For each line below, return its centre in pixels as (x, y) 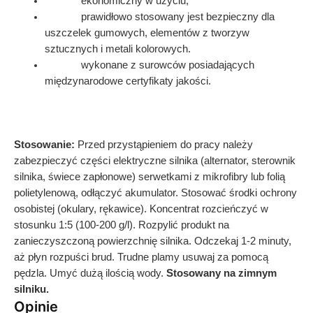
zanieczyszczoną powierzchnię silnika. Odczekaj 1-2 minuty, (153, 241)
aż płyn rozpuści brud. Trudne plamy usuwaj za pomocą (141, 257)
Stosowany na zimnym (221, 274)
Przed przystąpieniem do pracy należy (164, 145)
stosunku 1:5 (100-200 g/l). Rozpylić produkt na (122, 225)
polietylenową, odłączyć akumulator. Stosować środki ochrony (155, 193)
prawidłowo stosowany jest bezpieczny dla (159, 16)
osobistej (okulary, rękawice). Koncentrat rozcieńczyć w (141, 209)
